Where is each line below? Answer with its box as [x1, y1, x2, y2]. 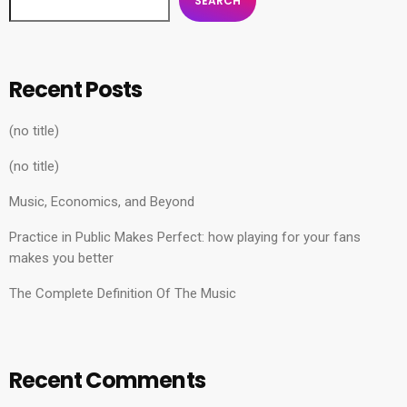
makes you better [9, 250, 114, 267]
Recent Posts [9, 74, 143, 105]
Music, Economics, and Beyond [9, 194, 194, 211]
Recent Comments [9, 364, 205, 395]
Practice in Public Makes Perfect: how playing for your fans [9, 229, 361, 246]
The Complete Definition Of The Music [9, 285, 236, 303]
